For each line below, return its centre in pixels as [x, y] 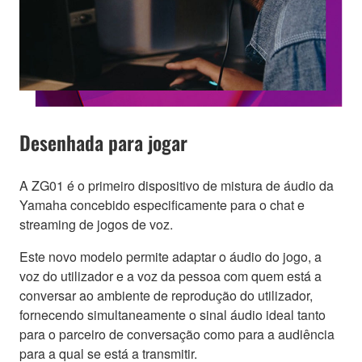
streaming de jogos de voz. [96, 224]
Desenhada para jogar [103, 142]
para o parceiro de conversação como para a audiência [177, 334]
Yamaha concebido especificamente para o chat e [162, 205]
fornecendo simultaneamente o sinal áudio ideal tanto [173, 315]
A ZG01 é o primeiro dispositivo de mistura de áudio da [177, 185]
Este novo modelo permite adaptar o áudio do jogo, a [170, 257]
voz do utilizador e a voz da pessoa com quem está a [170, 276]
